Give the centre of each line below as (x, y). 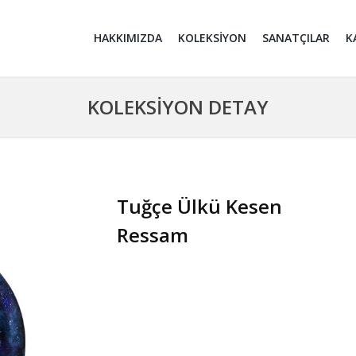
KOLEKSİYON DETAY (178, 107)
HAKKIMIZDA (128, 38)
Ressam (152, 235)
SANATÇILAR (296, 38)
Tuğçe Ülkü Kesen (199, 206)
